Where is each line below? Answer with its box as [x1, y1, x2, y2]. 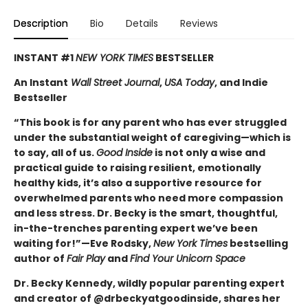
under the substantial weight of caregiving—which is [14, 130, 291, 144]
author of [14, 251, 67, 265]
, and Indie [214, 75, 268, 89]
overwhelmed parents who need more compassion [14, 190, 283, 205]
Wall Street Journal [68, 75, 159, 89]
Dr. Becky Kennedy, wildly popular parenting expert [14, 276, 285, 290]
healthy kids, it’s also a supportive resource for [14, 175, 262, 190]
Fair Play [67, 251, 105, 265]
